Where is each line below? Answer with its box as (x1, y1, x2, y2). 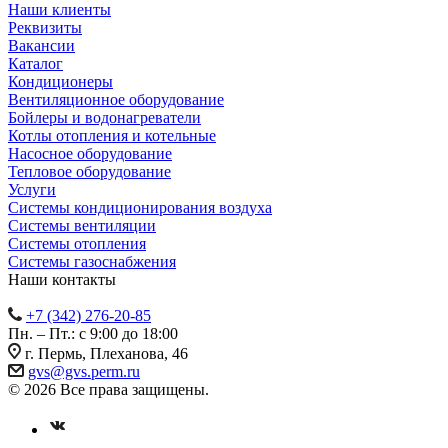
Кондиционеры (8, 72, 113, 90)
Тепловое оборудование (8, 162, 171, 180)
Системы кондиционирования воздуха (8, 198, 272, 216)
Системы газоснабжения (8, 252, 176, 270)
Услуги (8, 180, 56, 198)
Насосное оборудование (8, 144, 172, 162)
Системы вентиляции (8, 216, 156, 234)
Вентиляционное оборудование (8, 90, 224, 108)
